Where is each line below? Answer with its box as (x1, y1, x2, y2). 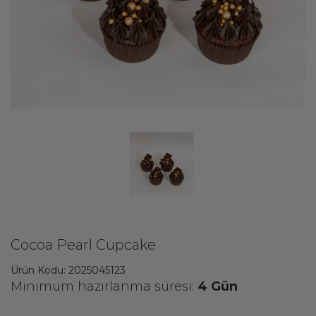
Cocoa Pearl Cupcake (11, 236, 156, 253)
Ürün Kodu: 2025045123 (11, 264, 126, 276)
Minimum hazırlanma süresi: (11, 279, 197, 294)
